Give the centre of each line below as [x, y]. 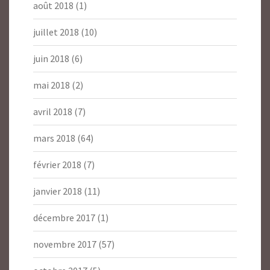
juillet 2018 [56, 32]
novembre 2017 [65, 244]
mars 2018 [54, 138]
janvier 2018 [58, 191]
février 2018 [57, 165]
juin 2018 [51, 59]
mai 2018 [52, 85]
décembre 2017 [64, 218]
